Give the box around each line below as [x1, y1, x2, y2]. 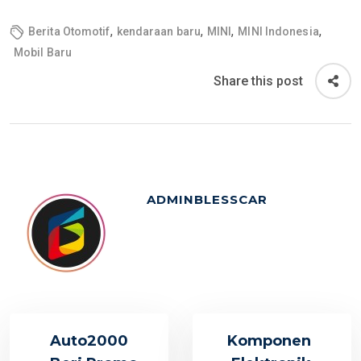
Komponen [227, 332, 311, 351]
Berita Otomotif [28, 25, 110, 39]
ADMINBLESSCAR [147, 192, 268, 208]
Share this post [214, 73, 303, 89]
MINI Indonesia [238, 25, 319, 39]
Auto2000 [50, 332, 128, 351]
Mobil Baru [14, 46, 72, 60]
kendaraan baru [116, 25, 201, 39]
